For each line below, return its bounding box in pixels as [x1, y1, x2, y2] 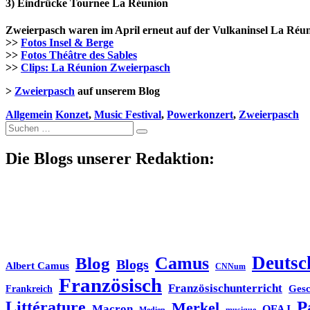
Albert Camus [6, 260, 69, 272]
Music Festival [94, 109, 161, 121]
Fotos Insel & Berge [21, 37, 113, 49]
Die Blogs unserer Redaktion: [6, 149, 215, 168]
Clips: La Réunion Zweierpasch [21, 62, 170, 74]
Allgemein [6, 109, 53, 121]
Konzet [55, 109, 89, 121]
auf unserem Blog [75, 85, 160, 98]
